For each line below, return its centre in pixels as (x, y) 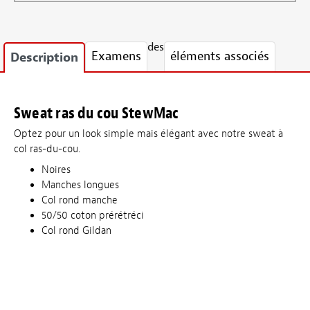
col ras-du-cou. (47, 149)
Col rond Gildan (76, 230)
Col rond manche (81, 200)
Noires (56, 170)
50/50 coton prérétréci (93, 215)
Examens (116, 57)
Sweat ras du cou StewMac (97, 113)
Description (44, 58)
